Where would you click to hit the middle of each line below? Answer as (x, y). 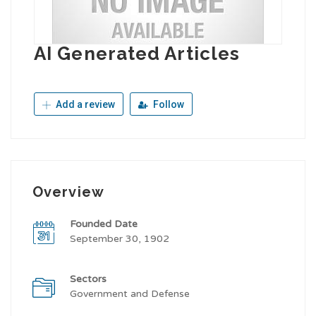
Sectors (88, 279)
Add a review (84, 104)
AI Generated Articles (137, 54)
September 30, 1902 (120, 239)
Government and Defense (130, 294)
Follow (168, 104)
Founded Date (104, 224)
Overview (68, 192)
